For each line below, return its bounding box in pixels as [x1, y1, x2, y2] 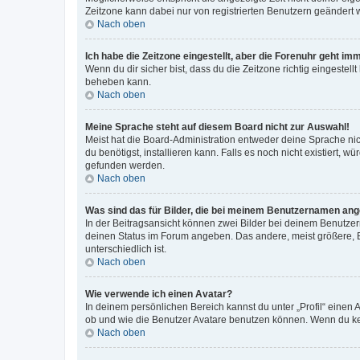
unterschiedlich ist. [85, 243, 166, 255]
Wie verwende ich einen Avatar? [85, 288, 232, 300]
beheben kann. [85, 76, 151, 88]
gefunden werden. [85, 159, 165, 171]
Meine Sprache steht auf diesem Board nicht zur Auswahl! [85, 121, 350, 133]
